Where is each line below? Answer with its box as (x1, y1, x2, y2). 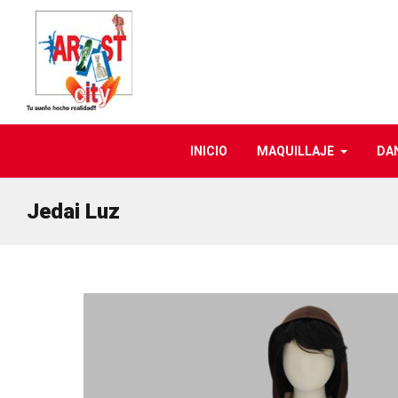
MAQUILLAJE (256, 144, 334, 158)
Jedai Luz (27, 199, 120, 224)
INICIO (189, 144, 227, 158)
